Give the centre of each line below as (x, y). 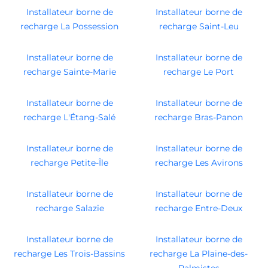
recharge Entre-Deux (199, 208)
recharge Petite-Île (69, 162)
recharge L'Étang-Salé (69, 117)
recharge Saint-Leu (199, 26)
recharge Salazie (69, 208)
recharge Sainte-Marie (69, 71)
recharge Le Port (199, 71)
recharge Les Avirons (199, 162)
